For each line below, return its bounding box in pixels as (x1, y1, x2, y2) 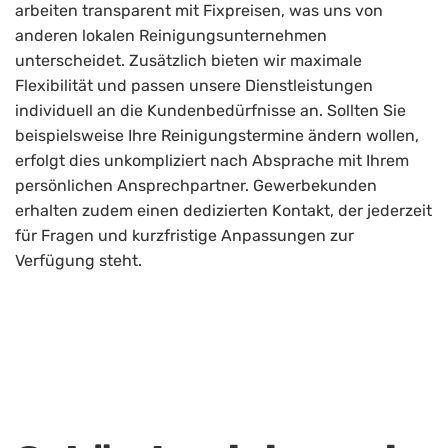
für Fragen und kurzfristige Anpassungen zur (15, 225, 354, 245)
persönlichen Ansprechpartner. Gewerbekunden (15, 175, 377, 195)
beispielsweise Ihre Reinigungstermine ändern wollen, (15, 125, 419, 145)
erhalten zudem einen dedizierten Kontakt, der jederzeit (15, 200, 432, 220)
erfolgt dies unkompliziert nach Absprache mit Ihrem (15, 150, 409, 170)
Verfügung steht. (15, 250, 142, 270)
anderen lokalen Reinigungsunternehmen (15, 25, 327, 45)
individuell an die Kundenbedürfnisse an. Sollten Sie (15, 100, 406, 120)
